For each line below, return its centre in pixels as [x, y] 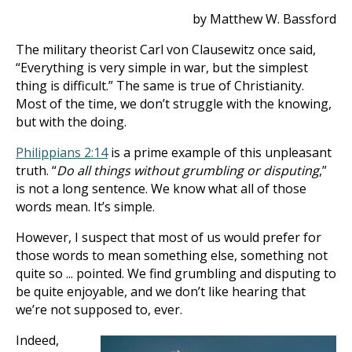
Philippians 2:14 [62, 152]
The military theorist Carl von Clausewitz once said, [166, 49]
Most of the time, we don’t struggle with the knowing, [174, 104]
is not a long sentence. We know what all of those [161, 189]
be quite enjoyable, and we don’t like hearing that [161, 291]
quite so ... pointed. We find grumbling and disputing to [176, 273]
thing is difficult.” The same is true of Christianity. [160, 86]
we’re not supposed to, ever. [99, 310]
